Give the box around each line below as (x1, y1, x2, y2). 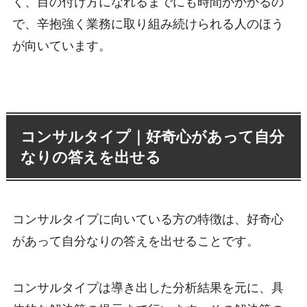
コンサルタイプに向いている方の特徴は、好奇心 (12, 210, 284, 228)
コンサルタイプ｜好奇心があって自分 (21, 126, 285, 147)
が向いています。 (12, 36, 111, 53)
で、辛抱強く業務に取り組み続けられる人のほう (12, 14, 284, 32)
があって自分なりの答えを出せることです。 (12, 232, 259, 249)
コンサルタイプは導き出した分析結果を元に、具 (12, 279, 284, 296)
